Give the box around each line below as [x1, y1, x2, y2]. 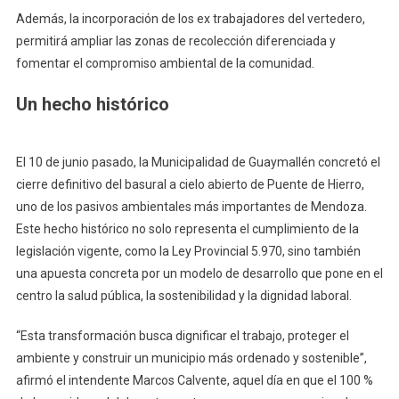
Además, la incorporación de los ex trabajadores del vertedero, [15, 12, 365, 27]
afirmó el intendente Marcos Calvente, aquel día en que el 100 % [15, 373, 373, 388]
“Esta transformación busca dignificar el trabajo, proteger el [15, 329, 349, 344]
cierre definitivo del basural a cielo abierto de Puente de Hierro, [15, 177, 364, 192]
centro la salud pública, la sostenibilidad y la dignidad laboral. [15, 289, 352, 304]
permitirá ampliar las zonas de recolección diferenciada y [15, 34, 336, 49]
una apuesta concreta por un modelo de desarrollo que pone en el [15, 266, 383, 281]
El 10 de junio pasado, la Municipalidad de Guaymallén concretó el [15, 155, 380, 170]
